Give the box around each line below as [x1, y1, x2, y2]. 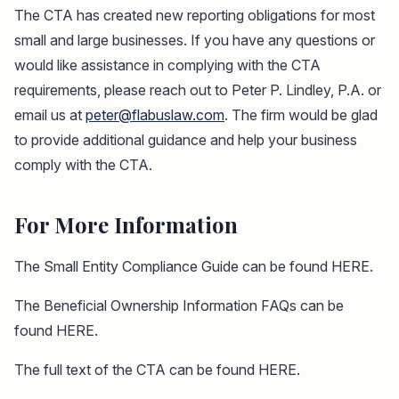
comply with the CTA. [14, 155, 152, 174]
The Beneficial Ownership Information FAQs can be [14, 296, 344, 314]
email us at [14, 105, 85, 124]
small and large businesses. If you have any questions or [14, 30, 375, 49]
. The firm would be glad [224, 105, 378, 124]
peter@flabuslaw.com [85, 105, 224, 124]
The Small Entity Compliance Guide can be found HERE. [14, 256, 373, 275]
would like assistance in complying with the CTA [14, 55, 321, 74]
